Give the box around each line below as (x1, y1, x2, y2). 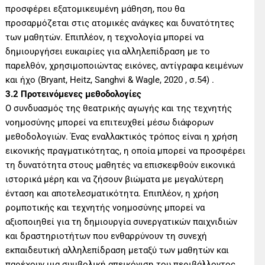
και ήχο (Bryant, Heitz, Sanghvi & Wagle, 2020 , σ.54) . (5, 74, 215, 85)
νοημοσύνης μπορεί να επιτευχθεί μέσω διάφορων (5, 117, 214, 128)
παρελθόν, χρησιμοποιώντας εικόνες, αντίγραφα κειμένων (5, 60, 244, 71)
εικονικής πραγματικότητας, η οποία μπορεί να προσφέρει (5, 145, 246, 156)
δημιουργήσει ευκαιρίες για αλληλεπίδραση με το (5, 46, 211, 57)
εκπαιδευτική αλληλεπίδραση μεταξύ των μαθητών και (5, 244, 230, 256)
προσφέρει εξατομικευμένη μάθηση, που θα (5, 3, 185, 14)
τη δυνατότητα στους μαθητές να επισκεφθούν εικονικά (5, 159, 235, 170)
